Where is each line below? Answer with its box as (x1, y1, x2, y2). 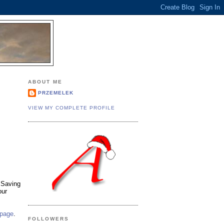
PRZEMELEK (38, 90, 74, 96)
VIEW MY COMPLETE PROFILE (28, 104, 115, 110)
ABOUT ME (28, 78, 63, 84)
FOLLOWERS (28, 215, 69, 221)
